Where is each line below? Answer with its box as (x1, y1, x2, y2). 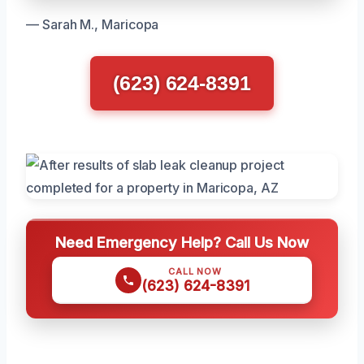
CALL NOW (168, 266, 222, 278)
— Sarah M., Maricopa (26, 16, 159, 33)
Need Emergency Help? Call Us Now (55, 233, 309, 252)
